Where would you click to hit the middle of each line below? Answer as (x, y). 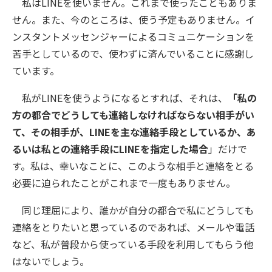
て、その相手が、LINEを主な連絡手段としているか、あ (134, 132)
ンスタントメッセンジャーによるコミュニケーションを (133, 37)
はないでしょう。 (51, 261)
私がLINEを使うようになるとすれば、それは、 (120, 98)
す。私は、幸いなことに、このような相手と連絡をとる (133, 166)
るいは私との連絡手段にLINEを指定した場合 (110, 149)
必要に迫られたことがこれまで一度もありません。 (124, 183)
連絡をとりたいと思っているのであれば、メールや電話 (133, 227)
